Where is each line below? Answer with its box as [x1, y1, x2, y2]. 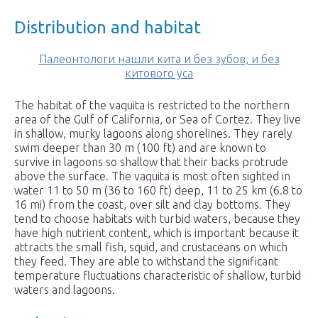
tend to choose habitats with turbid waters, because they [14, 212, 300, 226]
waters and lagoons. [14, 283, 115, 297]
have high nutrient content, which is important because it [14, 226, 299, 240]
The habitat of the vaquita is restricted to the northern [14, 99, 290, 112]
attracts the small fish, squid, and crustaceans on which [14, 241, 287, 254]
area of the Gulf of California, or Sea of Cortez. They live [14, 113, 301, 126]
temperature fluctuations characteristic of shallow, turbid [14, 269, 301, 283]
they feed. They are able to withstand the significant [14, 255, 278, 268]
